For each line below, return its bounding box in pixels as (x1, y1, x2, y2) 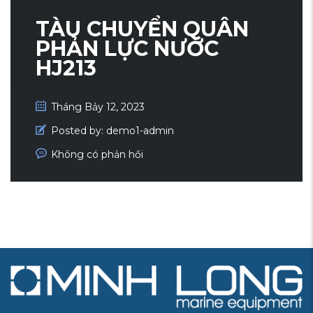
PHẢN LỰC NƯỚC (36, 35, 219, 61)
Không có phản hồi (51, 147, 143, 161)
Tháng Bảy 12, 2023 (51, 100, 145, 113)
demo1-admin (106, 124, 174, 137)
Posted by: (51, 124, 103, 137)
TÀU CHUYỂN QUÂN (36, 15, 249, 42)
